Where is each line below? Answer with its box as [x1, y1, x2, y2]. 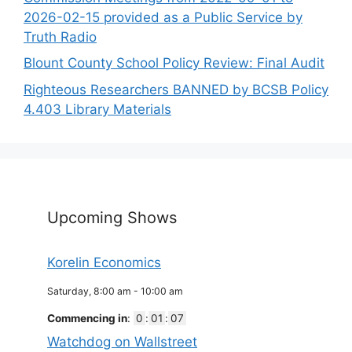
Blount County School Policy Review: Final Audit [24, 55, 324, 71]
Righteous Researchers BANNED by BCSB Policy [24, 81, 328, 97]
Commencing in [47, 311, 127, 324]
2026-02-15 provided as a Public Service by [24, 9, 302, 25]
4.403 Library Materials [24, 101, 171, 117]
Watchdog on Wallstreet [47, 334, 197, 350]
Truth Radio [24, 28, 97, 45]
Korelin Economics [47, 254, 161, 270]
